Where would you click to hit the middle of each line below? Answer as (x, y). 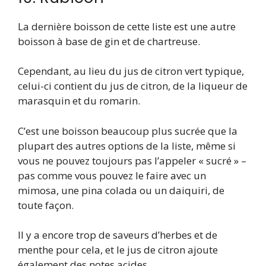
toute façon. (46, 205)
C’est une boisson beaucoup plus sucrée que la (128, 131)
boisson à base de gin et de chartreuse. (109, 41)
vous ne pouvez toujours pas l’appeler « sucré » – (132, 160)
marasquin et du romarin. (79, 101)
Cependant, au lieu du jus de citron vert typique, (131, 71)
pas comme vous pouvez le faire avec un (112, 175)
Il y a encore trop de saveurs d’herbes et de (118, 235)
